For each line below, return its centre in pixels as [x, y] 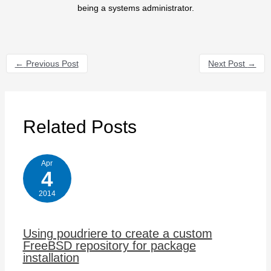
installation [51, 257]
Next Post [228, 63]
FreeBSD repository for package [109, 245]
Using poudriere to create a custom [117, 233]
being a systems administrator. [135, 8]
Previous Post [51, 63]
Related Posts [80, 126]
